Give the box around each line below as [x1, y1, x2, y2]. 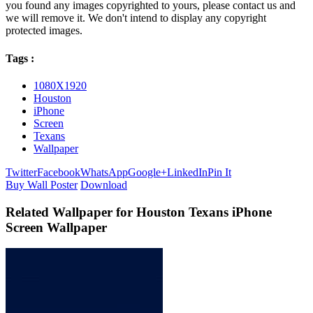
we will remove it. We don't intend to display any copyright [6, 12, 266, 24]
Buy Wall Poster [6, 178, 78, 191]
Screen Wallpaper [6, 219, 107, 235]
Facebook [37, 166, 80, 178]
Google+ [128, 166, 167, 178]
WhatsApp [80, 166, 128, 178]
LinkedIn [167, 166, 208, 178]
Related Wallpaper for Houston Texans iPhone [6, 204, 272, 219]
